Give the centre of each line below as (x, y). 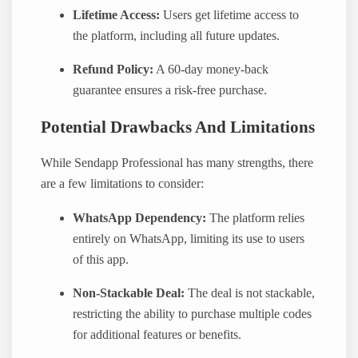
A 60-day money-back (211, 70)
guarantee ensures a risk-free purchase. (170, 91)
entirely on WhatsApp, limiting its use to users (189, 239)
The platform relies (256, 218)
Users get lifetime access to (230, 16)
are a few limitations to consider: (123, 184)
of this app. (101, 259)
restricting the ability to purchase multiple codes (193, 314)
